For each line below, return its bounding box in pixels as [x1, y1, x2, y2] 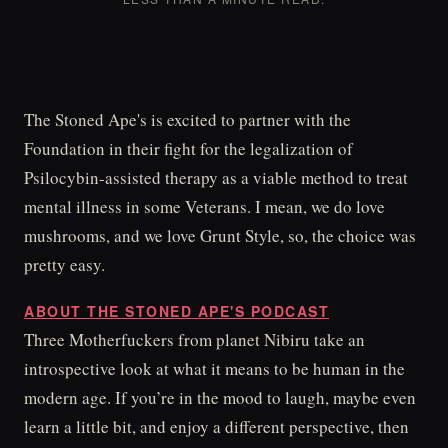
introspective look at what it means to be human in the [24, 357, 405, 381]
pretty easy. [24, 253, 105, 276]
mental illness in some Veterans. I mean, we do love [24, 195, 385, 218]
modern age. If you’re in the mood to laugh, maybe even [24, 386, 416, 410]
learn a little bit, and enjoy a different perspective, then [24, 415, 409, 439]
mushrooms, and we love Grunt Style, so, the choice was [24, 224, 416, 247]
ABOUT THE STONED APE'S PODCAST [24, 300, 329, 321]
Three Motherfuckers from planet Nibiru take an [24, 328, 365, 352]
